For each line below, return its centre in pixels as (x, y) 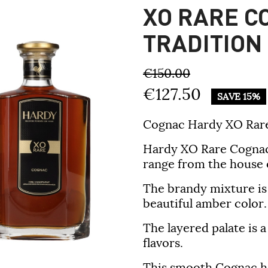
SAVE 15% (239, 97)
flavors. (163, 243)
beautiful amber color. (205, 203)
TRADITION (202, 42)
